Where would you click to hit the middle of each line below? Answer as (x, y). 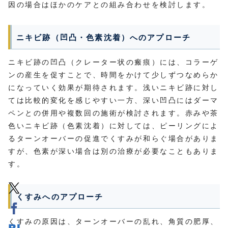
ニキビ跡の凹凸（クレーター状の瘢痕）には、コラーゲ (113, 62)
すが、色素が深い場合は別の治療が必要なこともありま (113, 151)
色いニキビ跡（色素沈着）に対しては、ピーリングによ (113, 125)
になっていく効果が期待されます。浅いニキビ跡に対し (113, 87)
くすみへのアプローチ (60, 197)
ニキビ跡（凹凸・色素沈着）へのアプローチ (104, 37)
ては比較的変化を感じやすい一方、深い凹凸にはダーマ (113, 100)
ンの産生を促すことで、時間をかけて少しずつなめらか (113, 75)
